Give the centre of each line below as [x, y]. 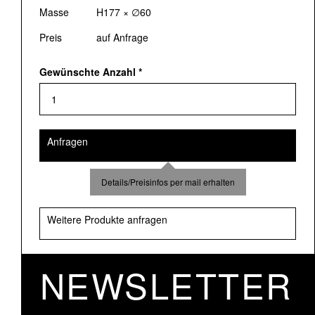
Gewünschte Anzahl [88, 71]
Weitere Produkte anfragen [107, 219]
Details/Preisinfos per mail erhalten [168, 181]
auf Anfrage [122, 37]
